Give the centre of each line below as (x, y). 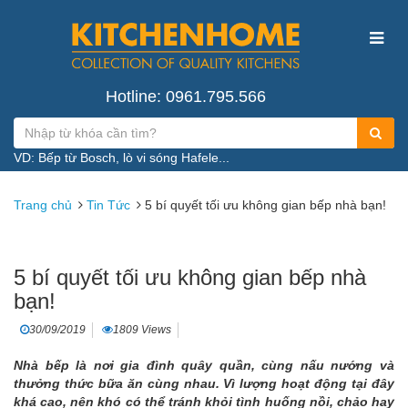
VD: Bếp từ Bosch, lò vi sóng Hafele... (122, 158)
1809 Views (142, 330)
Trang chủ (43, 205)
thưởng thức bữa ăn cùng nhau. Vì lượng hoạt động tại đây (204, 384)
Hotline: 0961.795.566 (186, 97)
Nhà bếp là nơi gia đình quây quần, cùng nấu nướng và (204, 366)
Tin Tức (108, 205)
